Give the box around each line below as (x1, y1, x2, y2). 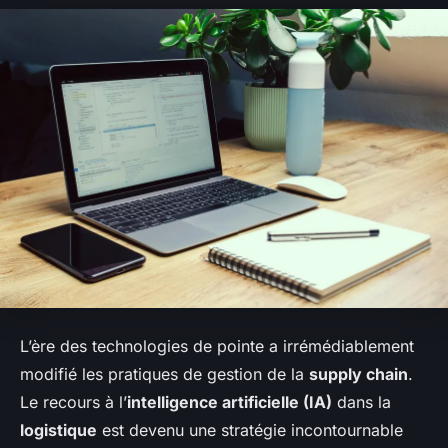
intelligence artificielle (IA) (127, 392, 332, 413)
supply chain (309, 364, 408, 385)
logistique (20, 420, 97, 441)
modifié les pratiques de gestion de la (20, 364, 309, 385)
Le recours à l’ (20, 392, 127, 413)
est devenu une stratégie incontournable (97, 420, 403, 441)
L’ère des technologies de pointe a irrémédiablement (20, 336, 414, 357)
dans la (332, 392, 391, 413)
